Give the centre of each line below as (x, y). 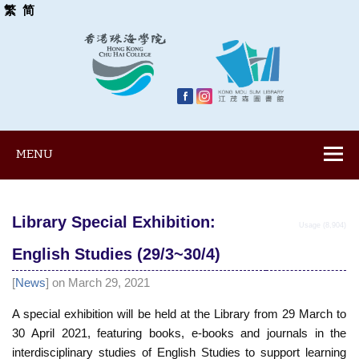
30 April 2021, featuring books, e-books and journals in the (179, 333)
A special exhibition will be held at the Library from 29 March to (179, 313)
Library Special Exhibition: (114, 222)
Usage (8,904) (323, 226)
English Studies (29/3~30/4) (117, 254)
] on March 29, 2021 (98, 283)
